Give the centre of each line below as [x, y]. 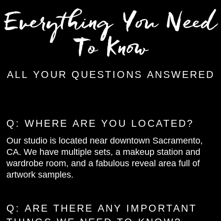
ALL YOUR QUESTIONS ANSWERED [110, 75]
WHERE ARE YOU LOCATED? [110, 123]
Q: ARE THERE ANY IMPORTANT [102, 208]
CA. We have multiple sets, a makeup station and [104, 152]
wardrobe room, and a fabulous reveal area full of [103, 163]
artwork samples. [40, 174]
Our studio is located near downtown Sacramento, [105, 140]
